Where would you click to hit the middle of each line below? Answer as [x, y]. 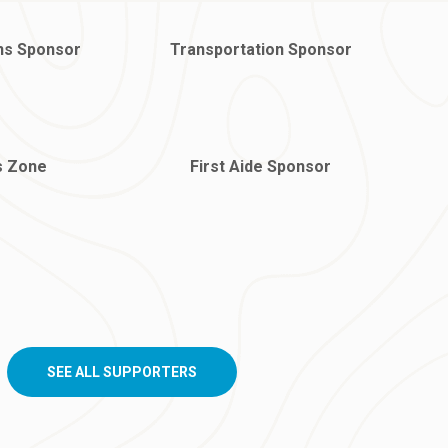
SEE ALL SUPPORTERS [122, 371]
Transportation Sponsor [260, 49]
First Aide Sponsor [261, 166]
